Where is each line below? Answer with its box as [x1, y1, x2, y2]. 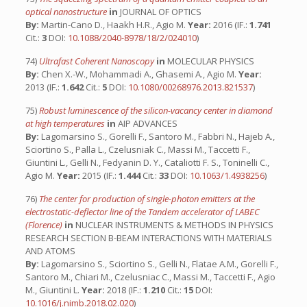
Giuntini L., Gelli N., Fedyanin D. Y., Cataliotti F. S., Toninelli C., [25, 156, 269, 169]
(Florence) [25, 219, 64, 231]
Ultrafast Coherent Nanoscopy [38, 55, 156, 67]
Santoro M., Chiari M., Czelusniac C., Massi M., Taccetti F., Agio [25, 271, 275, 283]
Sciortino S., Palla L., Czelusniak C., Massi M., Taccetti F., [25, 143, 250, 156]
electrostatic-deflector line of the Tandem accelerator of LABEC [25, 206, 260, 218]
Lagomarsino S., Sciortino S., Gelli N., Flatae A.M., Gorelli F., [38, 258, 278, 270]
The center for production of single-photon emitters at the [38, 193, 255, 205]
